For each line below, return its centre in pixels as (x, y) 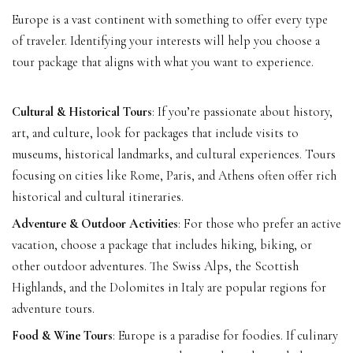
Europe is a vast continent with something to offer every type (170, 19)
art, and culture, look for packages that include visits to (155, 133)
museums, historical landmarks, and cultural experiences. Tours (174, 154)
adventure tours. (53, 308)
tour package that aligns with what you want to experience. (163, 62)
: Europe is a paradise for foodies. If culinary (225, 335)
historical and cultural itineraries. (98, 197)
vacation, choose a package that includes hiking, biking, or (162, 245)
